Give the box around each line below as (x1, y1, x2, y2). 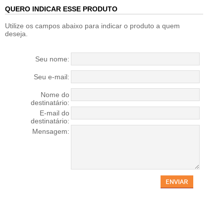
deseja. (5, 30, 28, 38)
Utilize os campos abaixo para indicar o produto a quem (5, 22, 180, 30)
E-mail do (40, 109, 69, 117)
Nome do (41, 91, 69, 99)
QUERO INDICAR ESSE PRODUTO (5, 5, 117, 13)
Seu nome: (35, 55, 69, 63)
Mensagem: (32, 127, 69, 135)
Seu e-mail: (34, 73, 69, 81)
